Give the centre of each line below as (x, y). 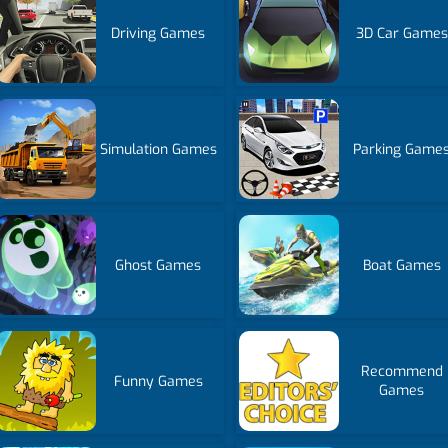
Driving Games (158, 33)
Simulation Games (158, 149)
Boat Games (401, 265)
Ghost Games (158, 265)
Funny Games (158, 381)
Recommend (401, 371)
